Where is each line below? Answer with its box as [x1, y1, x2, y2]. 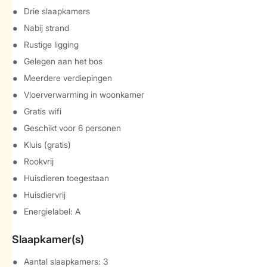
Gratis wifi [24, 106, 61, 116]
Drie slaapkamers [24, 6, 90, 16]
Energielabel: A [24, 206, 80, 216]
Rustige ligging [24, 39, 79, 49]
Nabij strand [24, 23, 69, 33]
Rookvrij [24, 156, 54, 166]
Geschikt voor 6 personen [24, 123, 121, 133]
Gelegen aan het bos [24, 56, 103, 66]
